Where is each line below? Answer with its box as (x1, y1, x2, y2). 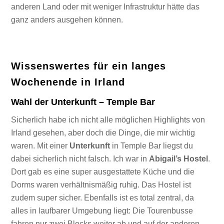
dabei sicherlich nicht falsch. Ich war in (11, 154, 149, 163)
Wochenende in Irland (11, 76, 125, 87)
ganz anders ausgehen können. (11, 15, 123, 24)
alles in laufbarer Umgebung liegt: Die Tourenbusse (11, 206, 193, 215)
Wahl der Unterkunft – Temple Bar (11, 96, 155, 107)
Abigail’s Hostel (149, 154, 208, 163)
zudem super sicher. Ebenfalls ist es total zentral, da (11, 193, 194, 202)
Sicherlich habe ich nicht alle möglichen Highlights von (11, 115, 205, 124)
